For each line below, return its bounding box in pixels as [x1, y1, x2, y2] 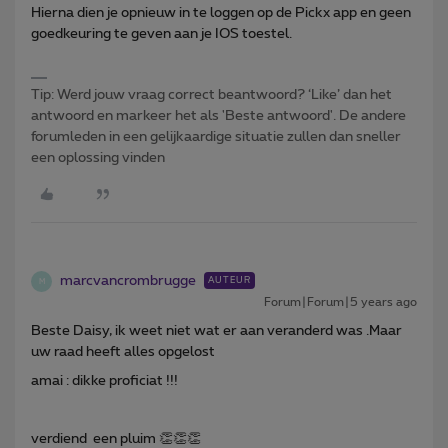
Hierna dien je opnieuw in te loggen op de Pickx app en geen [31, 6, 411, 21]
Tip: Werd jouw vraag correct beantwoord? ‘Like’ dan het [31, 88, 392, 103]
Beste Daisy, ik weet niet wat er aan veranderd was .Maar [31, 324, 402, 339]
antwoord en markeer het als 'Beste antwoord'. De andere [31, 109, 406, 124]
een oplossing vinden [31, 151, 165, 166]
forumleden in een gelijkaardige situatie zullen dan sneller [31, 130, 401, 145]
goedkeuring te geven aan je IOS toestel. [31, 27, 292, 42]
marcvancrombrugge [60, 274, 196, 289]
